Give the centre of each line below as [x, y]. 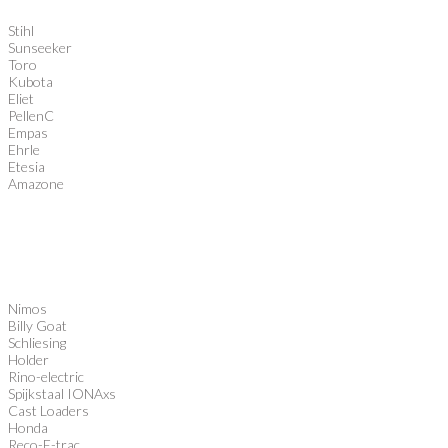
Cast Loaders [48, 411]
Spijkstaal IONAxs [62, 394]
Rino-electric [46, 377]
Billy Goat [37, 326]
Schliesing [37, 343]
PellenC [31, 116]
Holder [28, 360]
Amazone [36, 184]
